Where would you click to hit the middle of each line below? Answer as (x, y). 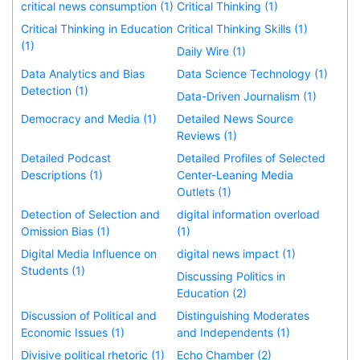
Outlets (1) (205, 191)
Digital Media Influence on (89, 253)
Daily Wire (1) (212, 51)
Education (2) (212, 292)
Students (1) (53, 270)
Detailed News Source (235, 118)
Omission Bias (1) (65, 231)
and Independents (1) (234, 332)
